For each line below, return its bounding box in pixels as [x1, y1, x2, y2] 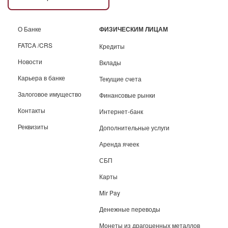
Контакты [18, 106, 45, 115]
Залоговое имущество [18, 90, 81, 99]
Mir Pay [99, 188, 120, 197]
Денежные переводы [99, 205, 160, 214]
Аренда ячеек [99, 139, 139, 149]
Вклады [99, 58, 121, 67]
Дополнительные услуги [99, 123, 169, 132]
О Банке [18, 24, 41, 34]
